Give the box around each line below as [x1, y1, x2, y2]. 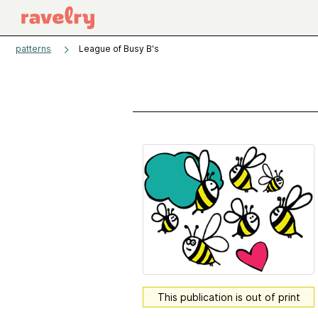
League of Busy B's [79, 43, 159, 54]
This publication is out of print [157, 290, 300, 303]
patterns [16, 43, 51, 54]
